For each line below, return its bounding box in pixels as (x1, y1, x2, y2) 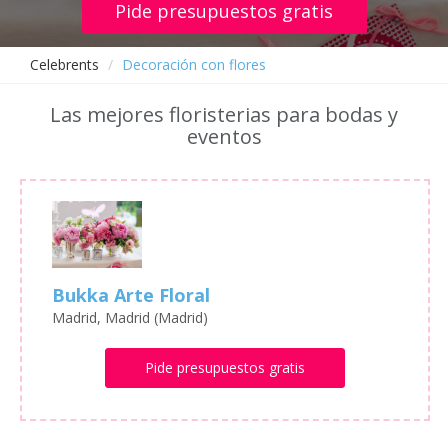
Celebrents (30, 55, 99, 74)
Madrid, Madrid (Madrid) (52, 308, 208, 328)
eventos (186, 123, 262, 150)
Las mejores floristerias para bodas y (50, 101, 398, 128)
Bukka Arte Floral (52, 283, 210, 308)
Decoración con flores (122, 55, 266, 74)
